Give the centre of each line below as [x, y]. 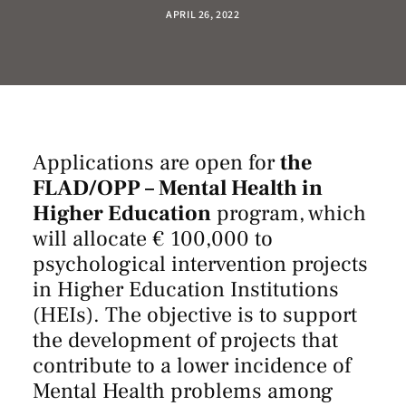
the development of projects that [185, 340]
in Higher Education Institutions [186, 290]
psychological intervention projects [200, 264]
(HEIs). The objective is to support [195, 315]
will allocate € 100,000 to [153, 239]
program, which [289, 213]
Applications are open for [156, 163]
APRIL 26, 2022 [203, 14]
